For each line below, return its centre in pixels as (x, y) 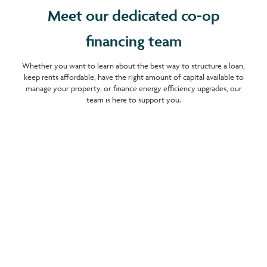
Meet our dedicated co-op (133, 16)
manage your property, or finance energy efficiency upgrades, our (133, 89)
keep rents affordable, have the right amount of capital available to (133, 77)
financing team (133, 41)
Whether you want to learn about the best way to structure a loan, (133, 66)
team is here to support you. (133, 100)
